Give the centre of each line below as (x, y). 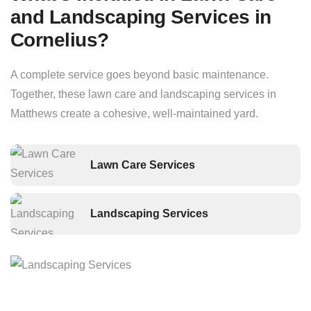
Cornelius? (60, 40)
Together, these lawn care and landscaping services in (143, 94)
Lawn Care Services (143, 165)
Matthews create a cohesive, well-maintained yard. (134, 114)
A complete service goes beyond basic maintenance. (140, 75)
